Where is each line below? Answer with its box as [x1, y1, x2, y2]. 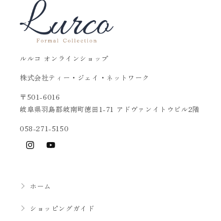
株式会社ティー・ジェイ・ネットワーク [20, 73, 149, 83]
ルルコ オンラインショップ [20, 53, 109, 64]
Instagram [25, 145, 58, 155]
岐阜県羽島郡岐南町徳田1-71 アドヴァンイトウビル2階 [20, 104, 200, 114]
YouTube [45, 145, 75, 155]
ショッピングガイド [30, 203, 95, 214]
